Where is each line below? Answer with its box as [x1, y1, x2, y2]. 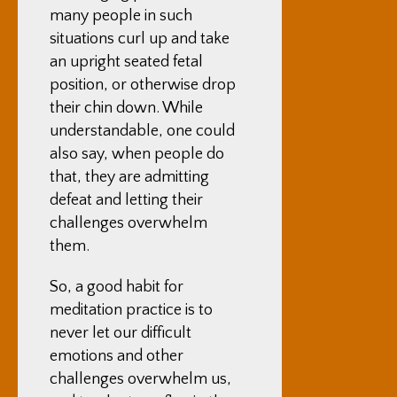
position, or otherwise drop [50, 76, 236, 94]
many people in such [50, 7, 192, 25]
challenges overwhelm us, [50, 370, 231, 388]
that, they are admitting [50, 168, 209, 186]
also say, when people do [50, 145, 224, 163]
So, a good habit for [50, 278, 183, 296]
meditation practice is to [50, 301, 213, 319]
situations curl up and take [50, 30, 230, 48]
